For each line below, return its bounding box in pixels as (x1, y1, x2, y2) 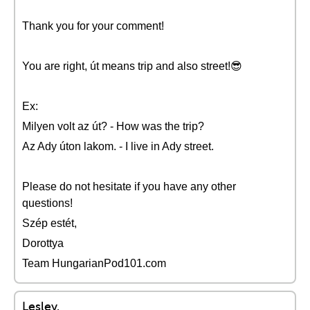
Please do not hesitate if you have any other (22, 181, 236, 192)
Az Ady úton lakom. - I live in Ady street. (22, 140, 214, 152)
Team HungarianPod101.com (22, 257, 166, 269)
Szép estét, (22, 217, 77, 229)
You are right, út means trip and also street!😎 (22, 60, 242, 72)
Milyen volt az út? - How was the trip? (22, 120, 204, 132)
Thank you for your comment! (22, 20, 164, 32)
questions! (22, 197, 73, 209)
